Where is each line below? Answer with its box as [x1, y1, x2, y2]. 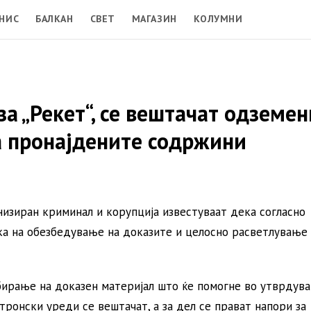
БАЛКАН [35, 12, 74, 25]
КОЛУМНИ [193, 12, 243, 25]
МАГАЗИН [131, 12, 177, 25]
